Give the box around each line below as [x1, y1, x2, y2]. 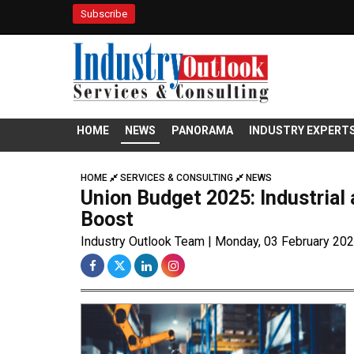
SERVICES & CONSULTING [120, 172, 233, 184]
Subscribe [81, 8, 127, 20]
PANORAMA [171, 124, 233, 137]
